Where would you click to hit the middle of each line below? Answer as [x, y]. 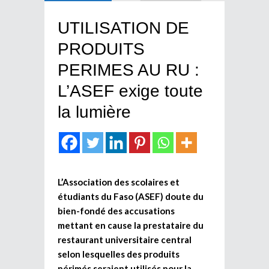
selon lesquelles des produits [119, 254]
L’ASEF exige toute [130, 91]
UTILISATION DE [123, 28]
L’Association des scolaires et [119, 182]
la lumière [94, 112]
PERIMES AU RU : [128, 70]
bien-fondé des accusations [116, 210]
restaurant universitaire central [125, 239]
